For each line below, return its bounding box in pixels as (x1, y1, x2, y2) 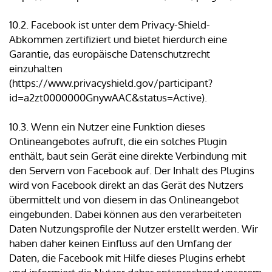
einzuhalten (9, 62, 63, 75)
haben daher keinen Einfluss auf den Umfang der (9, 237, 232, 250)
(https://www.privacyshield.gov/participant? (9, 76, 212, 90)
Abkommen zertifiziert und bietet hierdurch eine (9, 33, 227, 46)
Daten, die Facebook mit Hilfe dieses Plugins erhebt (9, 251, 245, 265)
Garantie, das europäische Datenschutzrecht (9, 47, 210, 61)
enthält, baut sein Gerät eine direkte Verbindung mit (9, 149, 246, 163)
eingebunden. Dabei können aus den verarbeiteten (9, 208, 242, 221)
